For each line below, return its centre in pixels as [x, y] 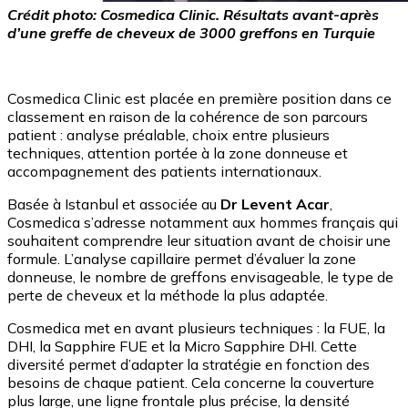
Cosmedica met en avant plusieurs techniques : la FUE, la [196, 327]
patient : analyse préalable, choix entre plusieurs [168, 134]
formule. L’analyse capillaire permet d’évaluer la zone [182, 258]
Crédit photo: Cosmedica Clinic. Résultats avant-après [193, 14]
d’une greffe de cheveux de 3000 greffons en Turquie [191, 32]
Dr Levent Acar [275, 204]
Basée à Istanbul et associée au [114, 204]
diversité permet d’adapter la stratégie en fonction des [189, 364]
